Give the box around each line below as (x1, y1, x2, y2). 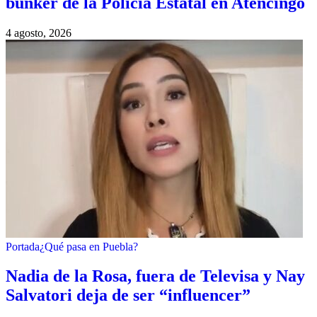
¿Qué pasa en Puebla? (40, 240, 138, 253)
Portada (6, 240, 40, 253)
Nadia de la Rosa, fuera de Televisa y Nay (6, 267, 305, 286)
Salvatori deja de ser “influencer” (6, 286, 250, 305)
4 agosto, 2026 (6, 26, 71, 39)
